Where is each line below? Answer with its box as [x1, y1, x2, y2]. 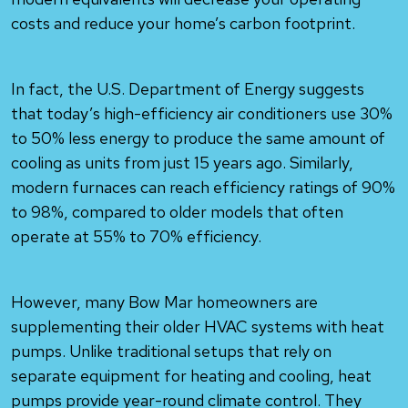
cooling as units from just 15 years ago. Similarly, [11, 152, 353, 173]
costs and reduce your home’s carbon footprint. [11, 13, 355, 34]
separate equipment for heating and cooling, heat [11, 365, 372, 386]
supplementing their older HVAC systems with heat [11, 316, 384, 337]
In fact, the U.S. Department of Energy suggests [11, 78, 364, 99]
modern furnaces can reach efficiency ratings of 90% [11, 177, 395, 198]
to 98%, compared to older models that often [11, 201, 343, 222]
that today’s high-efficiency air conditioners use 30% [11, 103, 393, 124]
